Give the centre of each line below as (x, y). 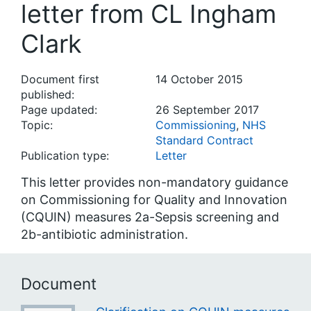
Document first (60, 79)
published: (48, 94)
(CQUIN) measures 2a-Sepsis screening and (150, 217)
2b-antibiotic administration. (104, 234)
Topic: (37, 125)
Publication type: (65, 155)
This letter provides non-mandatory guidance (154, 182)
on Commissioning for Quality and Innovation (154, 200)
